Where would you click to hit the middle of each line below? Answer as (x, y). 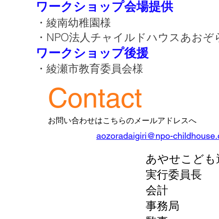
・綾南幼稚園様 (79, 22)
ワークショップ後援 (92, 53)
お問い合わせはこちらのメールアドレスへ (122, 120)
